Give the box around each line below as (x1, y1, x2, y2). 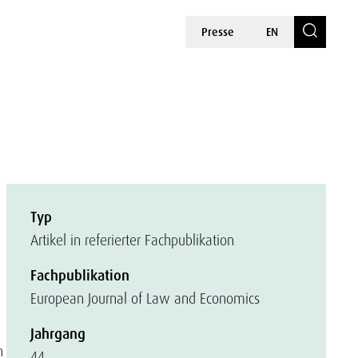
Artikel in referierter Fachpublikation (30, 231, 234, 249)
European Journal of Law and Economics (30, 289, 260, 308)
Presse (201, 25, 234, 39)
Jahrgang (30, 324, 86, 344)
